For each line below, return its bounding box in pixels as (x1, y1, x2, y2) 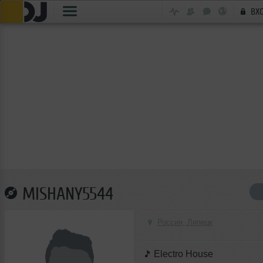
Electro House (154, 249, 213, 259)
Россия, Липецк (157, 218, 213, 227)
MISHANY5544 (22, 184, 113, 204)
